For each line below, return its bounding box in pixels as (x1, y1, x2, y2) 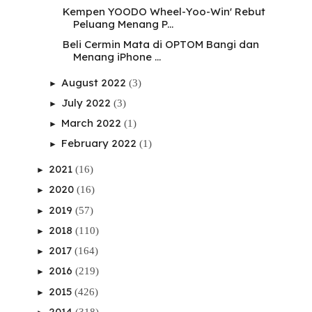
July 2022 (61, 95, 114, 109)
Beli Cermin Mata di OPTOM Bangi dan (62, 37, 259, 51)
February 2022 (61, 136, 139, 150)
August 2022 (61, 75, 129, 89)
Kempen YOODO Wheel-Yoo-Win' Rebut (62, 4, 265, 18)
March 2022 (61, 116, 124, 130)
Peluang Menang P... (72, 17, 173, 31)
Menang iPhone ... (72, 49, 161, 63)
